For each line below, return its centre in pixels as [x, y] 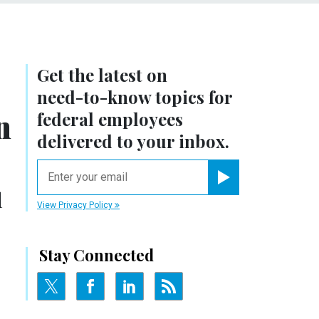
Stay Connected [96, 255]
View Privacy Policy [76, 205]
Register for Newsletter [260, 189]
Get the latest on [102, 74]
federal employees [110, 119]
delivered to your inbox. [133, 141]
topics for [192, 96]
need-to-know [94, 96]
